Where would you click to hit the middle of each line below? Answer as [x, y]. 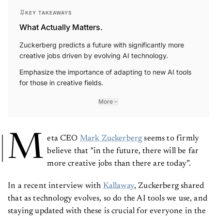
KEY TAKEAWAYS [49, 9]
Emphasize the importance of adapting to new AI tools [105, 68]
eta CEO [63, 135]
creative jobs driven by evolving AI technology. [94, 52]
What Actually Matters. [61, 23]
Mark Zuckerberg [111, 135]
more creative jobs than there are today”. [120, 160]
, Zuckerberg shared [169, 183]
